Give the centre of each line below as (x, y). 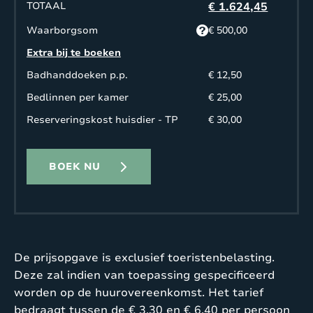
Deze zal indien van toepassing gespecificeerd (144, 275)
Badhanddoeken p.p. (77, 75)
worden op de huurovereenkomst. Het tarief (139, 292)
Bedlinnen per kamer (78, 97)
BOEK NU (75, 166)
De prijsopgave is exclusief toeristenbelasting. (144, 257)
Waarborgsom (62, 30)
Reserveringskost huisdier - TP (102, 119)
